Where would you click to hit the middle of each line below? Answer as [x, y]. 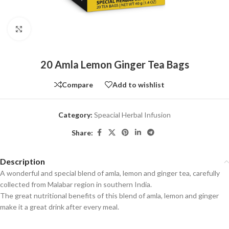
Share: [82, 132]
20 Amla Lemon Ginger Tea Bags [114, 64]
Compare [77, 84]
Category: [75, 115]
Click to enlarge [55, 29]
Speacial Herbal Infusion [132, 115]
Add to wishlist [139, 84]
